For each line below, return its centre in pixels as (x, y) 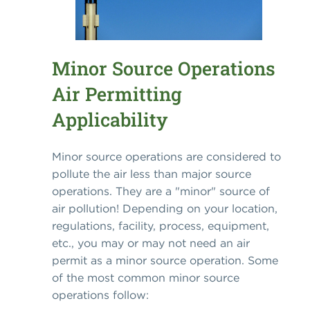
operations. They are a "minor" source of (161, 191)
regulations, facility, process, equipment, (161, 225)
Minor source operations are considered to (166, 156)
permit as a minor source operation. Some (165, 260)
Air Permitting (117, 94)
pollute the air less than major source (152, 173)
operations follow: (100, 294)
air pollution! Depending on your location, (165, 208)
